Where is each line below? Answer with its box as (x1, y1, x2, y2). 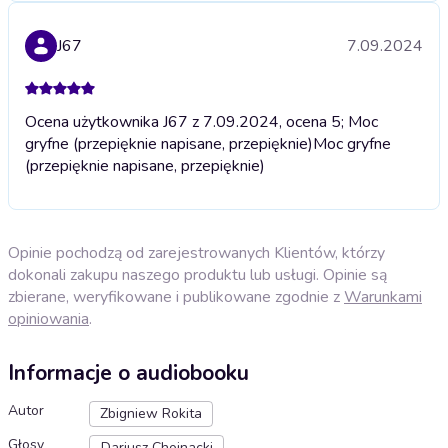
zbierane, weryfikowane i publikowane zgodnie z (8, 285, 344, 308)
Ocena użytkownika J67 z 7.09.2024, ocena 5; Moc (25, 110, 378, 133)
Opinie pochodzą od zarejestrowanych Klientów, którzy (8, 241, 385, 264)
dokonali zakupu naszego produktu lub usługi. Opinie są (8, 263, 387, 286)
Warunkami (344, 285, 422, 308)
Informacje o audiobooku (8, 359, 249, 388)
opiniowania (8, 307, 89, 330)
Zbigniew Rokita (100, 404, 202, 424)
